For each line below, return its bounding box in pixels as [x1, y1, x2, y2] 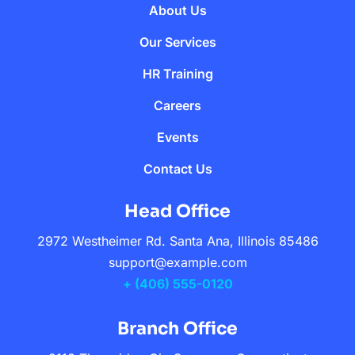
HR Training [142, 66, 213, 82]
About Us [148, 2, 207, 18]
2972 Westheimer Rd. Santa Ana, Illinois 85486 [36, 233, 319, 249]
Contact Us [143, 161, 212, 177]
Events [156, 129, 199, 145]
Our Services [139, 34, 216, 50]
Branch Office [117, 318, 238, 339]
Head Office [124, 200, 231, 222]
